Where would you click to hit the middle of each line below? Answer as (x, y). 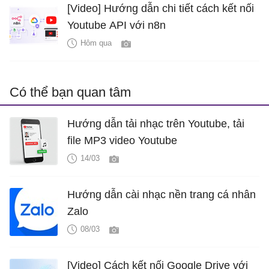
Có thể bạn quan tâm (70, 92)
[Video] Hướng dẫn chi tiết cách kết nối (161, 8)
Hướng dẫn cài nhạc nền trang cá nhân (162, 195)
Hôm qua (96, 43)
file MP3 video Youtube (122, 141)
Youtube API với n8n (116, 25)
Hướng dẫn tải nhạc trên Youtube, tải (156, 124)
